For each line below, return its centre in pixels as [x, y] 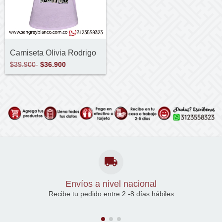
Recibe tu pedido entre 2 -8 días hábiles [111, 194]
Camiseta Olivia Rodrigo [53, 53]
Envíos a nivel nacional [111, 184]
